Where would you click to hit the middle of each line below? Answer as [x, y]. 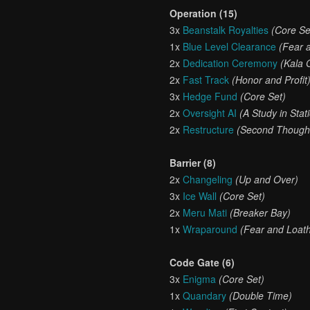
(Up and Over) [267, 179]
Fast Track [206, 80]
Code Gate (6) [202, 262]
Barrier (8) [193, 163]
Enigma [200, 279]
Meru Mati [205, 212]
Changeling [208, 179]
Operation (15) [204, 13]
